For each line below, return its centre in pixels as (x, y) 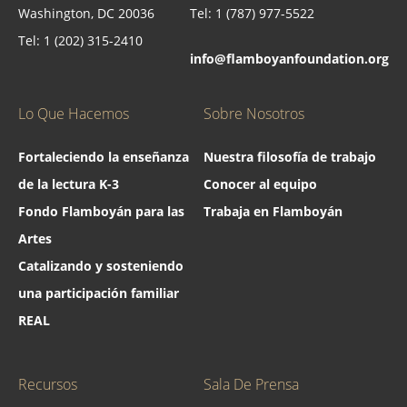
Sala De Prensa (251, 384)
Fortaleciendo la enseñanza (104, 156)
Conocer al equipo (260, 184)
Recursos (48, 384)
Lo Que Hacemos (74, 113)
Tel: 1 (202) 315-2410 (80, 40)
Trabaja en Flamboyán (273, 211)
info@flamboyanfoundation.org (289, 58)
